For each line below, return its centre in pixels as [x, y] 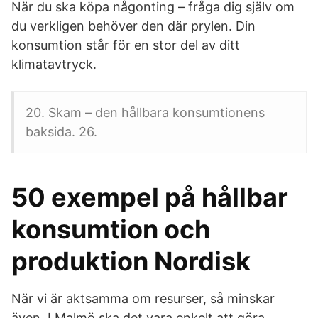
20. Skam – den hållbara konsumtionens [145, 113]
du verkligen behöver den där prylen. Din [133, 26]
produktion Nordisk [131, 261]
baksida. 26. [61, 132]
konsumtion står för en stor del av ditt [126, 45]
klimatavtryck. [54, 64]
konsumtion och [111, 229]
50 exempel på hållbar [150, 197]
